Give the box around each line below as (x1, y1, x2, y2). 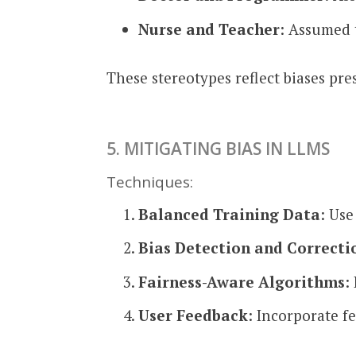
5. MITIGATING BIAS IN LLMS (106, 137, 331, 161)
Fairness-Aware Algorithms (138, 271, 346, 292)
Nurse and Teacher (138, 18, 281, 39)
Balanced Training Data (138, 203, 321, 224)
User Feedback (138, 305, 249, 326)
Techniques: (106, 172, 194, 193)
